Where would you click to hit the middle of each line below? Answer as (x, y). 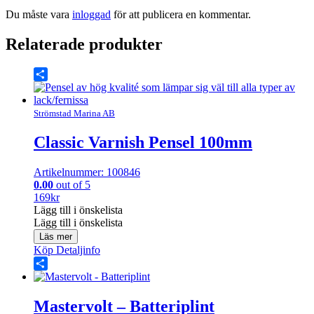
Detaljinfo (77, 250)
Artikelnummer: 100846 (87, 172)
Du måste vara (39, 14)
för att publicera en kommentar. (181, 14)
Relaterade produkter (84, 44)
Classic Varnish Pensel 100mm (143, 143)
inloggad (91, 14)
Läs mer (56, 237)
